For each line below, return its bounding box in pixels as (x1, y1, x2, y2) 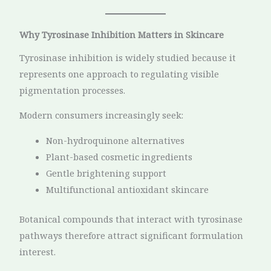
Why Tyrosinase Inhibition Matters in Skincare (19, 28, 224, 41)
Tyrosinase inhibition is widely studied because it (19, 51, 237, 64)
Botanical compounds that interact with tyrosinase (19, 212, 243, 225)
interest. (19, 245, 56, 258)
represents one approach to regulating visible (19, 67, 220, 80)
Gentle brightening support (46, 166, 167, 179)
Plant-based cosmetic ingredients (46, 150, 193, 163)
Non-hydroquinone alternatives (46, 134, 185, 146)
